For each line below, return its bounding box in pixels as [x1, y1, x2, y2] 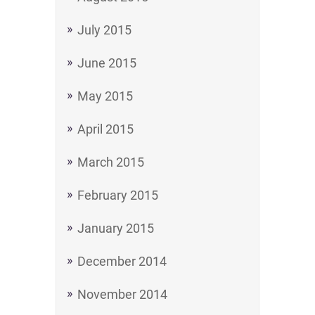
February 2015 [77, 188, 158, 202]
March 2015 [77, 155, 144, 169]
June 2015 [77, 56, 136, 70]
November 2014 [77, 287, 167, 302]
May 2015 [77, 89, 133, 103]
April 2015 [77, 122, 134, 136]
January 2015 [77, 221, 154, 236]
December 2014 [77, 254, 167, 269]
